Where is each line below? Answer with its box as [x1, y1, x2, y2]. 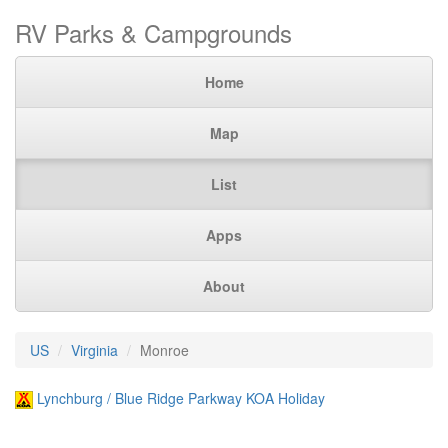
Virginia [71, 340, 118, 360]
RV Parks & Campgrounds [15, 15, 292, 50]
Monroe [140, 340, 189, 360]
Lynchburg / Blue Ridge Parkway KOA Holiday [37, 388, 325, 408]
